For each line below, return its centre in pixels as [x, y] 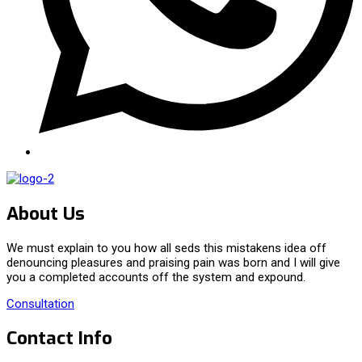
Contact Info [59, 338]
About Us [46, 213]
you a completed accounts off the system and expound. [156, 277]
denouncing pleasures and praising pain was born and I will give [173, 262]
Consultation [40, 303]
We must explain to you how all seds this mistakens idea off [166, 248]
